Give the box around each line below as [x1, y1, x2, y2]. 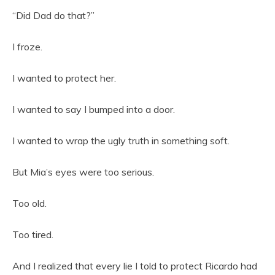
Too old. [12, 196, 47, 209]
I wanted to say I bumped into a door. [12, 103, 175, 115]
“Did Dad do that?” [12, 9, 95, 21]
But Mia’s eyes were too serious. [12, 165, 154, 178]
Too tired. [12, 228, 53, 241]
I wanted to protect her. [12, 71, 116, 84]
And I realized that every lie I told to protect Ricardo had [12, 259, 257, 272]
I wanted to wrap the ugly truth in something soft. [12, 134, 230, 147]
